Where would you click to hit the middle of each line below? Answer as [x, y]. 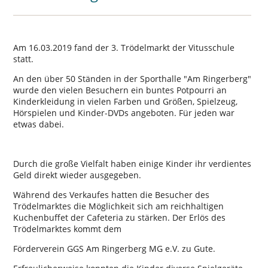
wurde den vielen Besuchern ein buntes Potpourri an [120, 90]
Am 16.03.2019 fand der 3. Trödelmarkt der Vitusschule [124, 47]
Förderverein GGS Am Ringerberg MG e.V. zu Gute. [115, 248]
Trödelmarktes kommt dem [68, 229]
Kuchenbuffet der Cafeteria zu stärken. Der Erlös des [120, 217]
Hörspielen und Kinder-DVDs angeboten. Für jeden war [124, 112]
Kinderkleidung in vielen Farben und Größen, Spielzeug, [126, 101]
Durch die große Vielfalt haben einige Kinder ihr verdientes [133, 163]
